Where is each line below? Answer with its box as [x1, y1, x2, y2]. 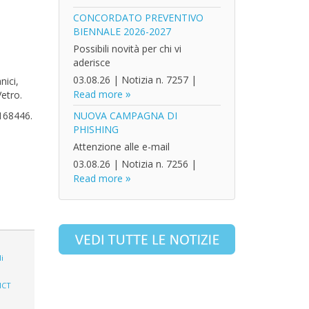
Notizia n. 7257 [121, 73, 188, 86]
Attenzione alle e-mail [72, 140, 170, 153]
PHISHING [72, 123, 119, 136]
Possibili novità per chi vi [72, 42, 181, 55]
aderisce [72, 56, 110, 69]
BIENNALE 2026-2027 [72, 25, 171, 38]
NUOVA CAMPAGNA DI [72, 109, 177, 122]
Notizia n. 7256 [121, 157, 188, 170]
